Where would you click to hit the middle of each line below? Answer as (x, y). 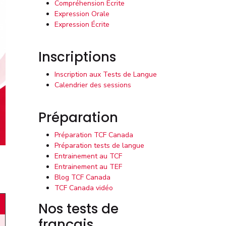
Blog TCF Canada (82, 177)
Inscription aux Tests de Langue (106, 74)
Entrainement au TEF (88, 167)
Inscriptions (77, 57)
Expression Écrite (82, 24)
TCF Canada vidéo (84, 188)
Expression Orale (82, 14)
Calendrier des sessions (93, 85)
